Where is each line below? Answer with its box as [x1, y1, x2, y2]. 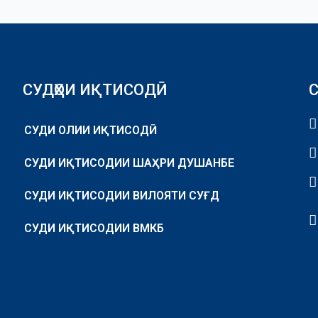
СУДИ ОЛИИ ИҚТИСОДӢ [24, 124, 150, 138]
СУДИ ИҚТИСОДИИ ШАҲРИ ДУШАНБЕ [24, 156, 235, 170]
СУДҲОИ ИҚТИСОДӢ [23, 81, 168, 99]
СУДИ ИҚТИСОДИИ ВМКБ [24, 221, 165, 236]
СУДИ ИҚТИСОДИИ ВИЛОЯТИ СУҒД [24, 189, 220, 203]
